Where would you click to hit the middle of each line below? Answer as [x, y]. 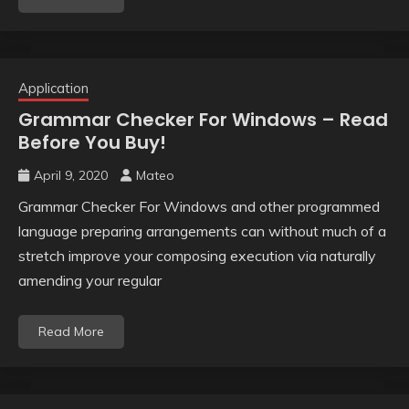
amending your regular [90, 281]
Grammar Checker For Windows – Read [203, 120]
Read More [71, 332]
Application [53, 89]
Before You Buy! [92, 143]
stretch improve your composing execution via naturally [197, 256]
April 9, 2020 [71, 176]
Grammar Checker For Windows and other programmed [199, 207]
